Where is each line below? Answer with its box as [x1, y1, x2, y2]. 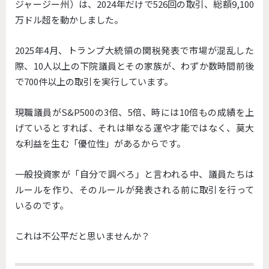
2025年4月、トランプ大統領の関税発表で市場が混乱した [15, 44, 254, 57]
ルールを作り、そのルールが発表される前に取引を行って [15, 183, 254, 196]
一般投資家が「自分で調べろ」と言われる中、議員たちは [15, 168, 254, 181]
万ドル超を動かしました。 [15, 13, 123, 26]
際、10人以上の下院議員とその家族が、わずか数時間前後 [15, 59, 254, 73]
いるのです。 [15, 199, 68, 212]
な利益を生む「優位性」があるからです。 [15, 137, 186, 150]
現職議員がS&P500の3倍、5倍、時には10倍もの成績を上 [15, 106, 254, 119]
